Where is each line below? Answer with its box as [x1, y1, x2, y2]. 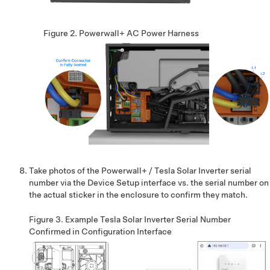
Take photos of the [29, 165, 101, 175]
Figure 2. [43, 28, 79, 38]
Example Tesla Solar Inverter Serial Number [65, 214, 231, 224]
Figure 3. [29, 214, 65, 224]
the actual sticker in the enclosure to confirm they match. [29, 189, 248, 199]
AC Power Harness [125, 28, 199, 38]
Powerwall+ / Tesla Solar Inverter [101, 165, 228, 175]
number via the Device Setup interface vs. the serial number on [29, 177, 269, 187]
